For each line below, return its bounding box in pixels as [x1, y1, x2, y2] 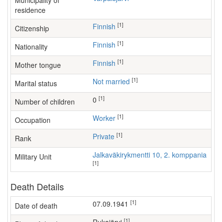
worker [99, 113, 115, 123]
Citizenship [15, 23, 49, 33]
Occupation [15, 115, 51, 125]
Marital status [15, 78, 57, 88]
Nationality [15, 42, 48, 52]
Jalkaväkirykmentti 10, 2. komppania [96, 150, 207, 160]
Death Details [10, 180, 64, 193]
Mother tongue [15, 60, 61, 70]
